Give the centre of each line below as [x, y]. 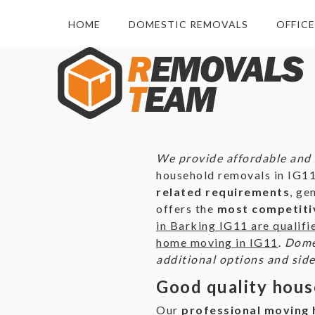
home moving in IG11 [217, 242]
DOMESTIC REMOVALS [188, 24]
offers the [187, 208]
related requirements [223, 192]
